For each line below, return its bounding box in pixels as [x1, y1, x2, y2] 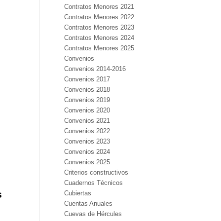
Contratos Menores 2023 [64, 24, 134, 31]
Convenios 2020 [64, 107, 110, 114]
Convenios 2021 [64, 117, 110, 124]
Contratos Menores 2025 [64, 44, 134, 52]
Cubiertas [64, 189, 91, 197]
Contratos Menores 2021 [64, 3, 134, 10]
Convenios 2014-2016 [64, 65, 126, 73]
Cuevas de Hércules [64, 210, 122, 218]
